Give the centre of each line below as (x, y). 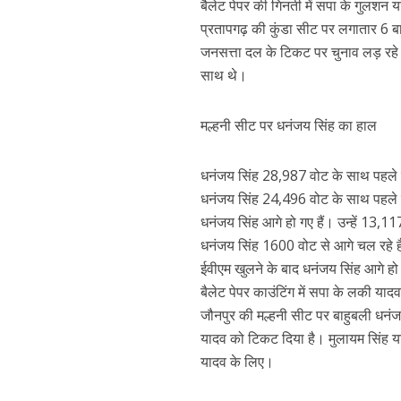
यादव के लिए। (238, 362)
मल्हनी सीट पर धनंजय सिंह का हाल (289, 125)
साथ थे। (224, 75)
